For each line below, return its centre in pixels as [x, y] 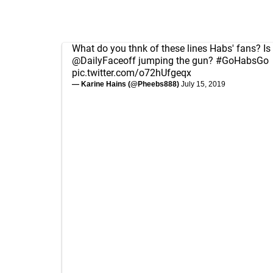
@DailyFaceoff [104, 61]
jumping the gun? [176, 61]
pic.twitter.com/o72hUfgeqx [132, 73]
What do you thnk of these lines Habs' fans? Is [171, 48]
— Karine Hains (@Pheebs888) [126, 84]
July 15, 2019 [203, 84]
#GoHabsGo [242, 61]
